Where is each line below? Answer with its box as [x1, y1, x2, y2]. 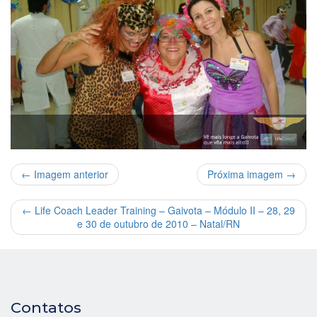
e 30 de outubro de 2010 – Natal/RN [77, 216, 240, 231]
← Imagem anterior [21, 166, 108, 181]
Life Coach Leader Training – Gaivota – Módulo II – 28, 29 [32, 202, 295, 217]
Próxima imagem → [207, 166, 296, 181]
